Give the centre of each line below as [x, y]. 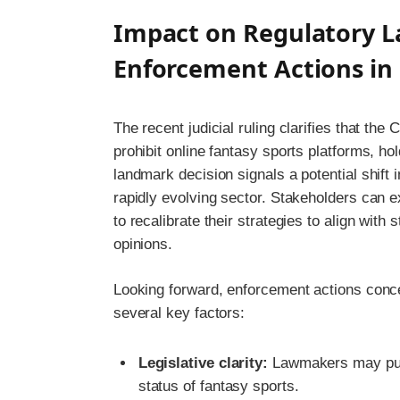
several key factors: [179, 313]
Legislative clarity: [203, 363]
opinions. [143, 244]
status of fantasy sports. [218, 387]
